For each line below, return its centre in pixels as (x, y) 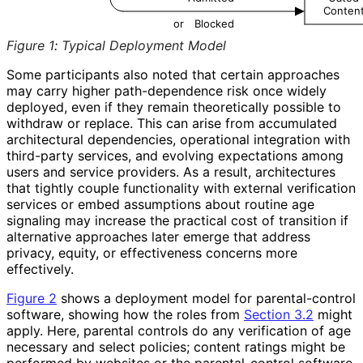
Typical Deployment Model (144, 45)
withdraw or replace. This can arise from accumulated (172, 123)
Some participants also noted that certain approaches (173, 74)
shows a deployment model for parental (181, 298)
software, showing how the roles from (125, 314)
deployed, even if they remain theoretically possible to (174, 107)
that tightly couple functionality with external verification (181, 188)
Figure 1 (30, 45)
